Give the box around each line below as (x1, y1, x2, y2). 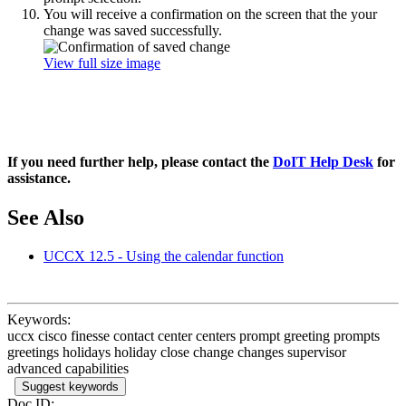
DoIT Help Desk (273, 154, 373, 170)
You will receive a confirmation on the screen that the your (43, 5, 377, 22)
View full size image (43, 54, 160, 71)
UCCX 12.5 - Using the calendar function (43, 248, 284, 265)
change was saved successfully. (43, 22, 222, 38)
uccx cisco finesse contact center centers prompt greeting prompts (7, 328, 380, 344)
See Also (7, 206, 84, 230)
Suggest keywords (22, 380, 119, 394)
